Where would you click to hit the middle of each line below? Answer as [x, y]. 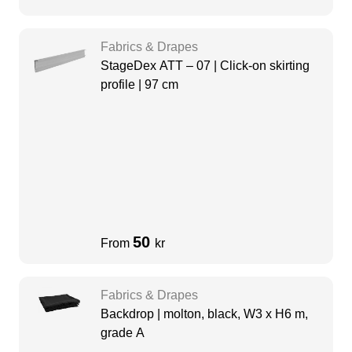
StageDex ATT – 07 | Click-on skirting [205, 66]
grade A [123, 333]
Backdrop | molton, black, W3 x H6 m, [204, 314]
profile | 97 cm [139, 85]
